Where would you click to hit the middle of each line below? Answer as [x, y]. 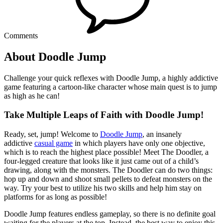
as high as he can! [32, 96]
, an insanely [162, 134]
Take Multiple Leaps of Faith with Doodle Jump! [104, 115]
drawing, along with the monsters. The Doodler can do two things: [108, 170]
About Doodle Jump [55, 56]
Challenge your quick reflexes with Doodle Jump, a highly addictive [111, 78]
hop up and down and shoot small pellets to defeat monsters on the [108, 179]
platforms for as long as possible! [56, 197]
